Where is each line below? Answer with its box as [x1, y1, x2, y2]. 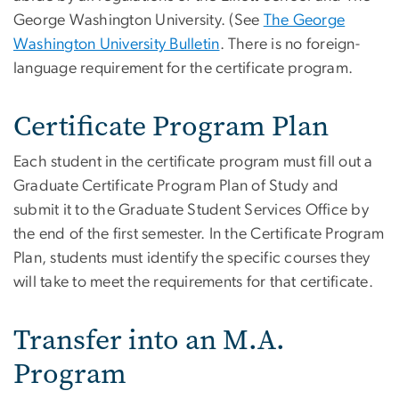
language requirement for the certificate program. [13, 61, 354, 77]
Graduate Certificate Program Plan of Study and [13, 178, 339, 195]
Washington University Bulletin [13, 37, 220, 53]
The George [263, 12, 346, 29]
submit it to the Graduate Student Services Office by [13, 202, 369, 219]
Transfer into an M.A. [13, 321, 285, 360]
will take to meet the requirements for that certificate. [13, 274, 373, 291]
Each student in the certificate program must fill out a [13, 154, 373, 171]
